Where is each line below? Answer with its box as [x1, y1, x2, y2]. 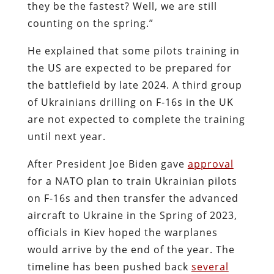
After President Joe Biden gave [27, 157, 188, 171]
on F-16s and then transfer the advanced [27, 191, 239, 205]
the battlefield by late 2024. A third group [27, 78, 242, 92]
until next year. [27, 129, 109, 143]
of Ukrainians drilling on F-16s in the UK [27, 95, 234, 109]
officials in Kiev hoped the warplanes [27, 225, 218, 239]
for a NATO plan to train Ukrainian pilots [27, 174, 237, 188]
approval [187, 157, 234, 171]
